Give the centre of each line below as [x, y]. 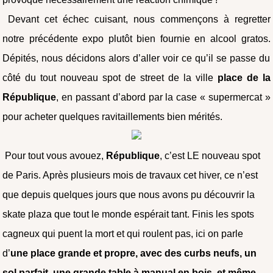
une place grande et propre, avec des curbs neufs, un [134, 253]
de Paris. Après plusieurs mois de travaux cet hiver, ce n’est [130, 175]
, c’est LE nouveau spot [210, 155]
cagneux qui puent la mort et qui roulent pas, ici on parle [123, 233]
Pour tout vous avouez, [55, 155]
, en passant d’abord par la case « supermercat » [163, 97]
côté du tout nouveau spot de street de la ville [110, 77]
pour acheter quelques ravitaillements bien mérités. [113, 116]
